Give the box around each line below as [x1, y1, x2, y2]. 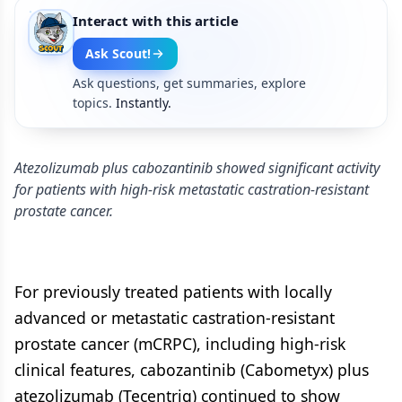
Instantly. [116, 94, 171, 111]
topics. [73, 94, 112, 111]
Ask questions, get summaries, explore [73, 74, 306, 92]
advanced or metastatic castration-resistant [14, 307, 335, 328]
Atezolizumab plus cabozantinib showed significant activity [14, 158, 380, 178]
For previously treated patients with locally [14, 281, 332, 302]
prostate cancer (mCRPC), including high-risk [14, 333, 345, 354]
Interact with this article [73, 12, 240, 30]
